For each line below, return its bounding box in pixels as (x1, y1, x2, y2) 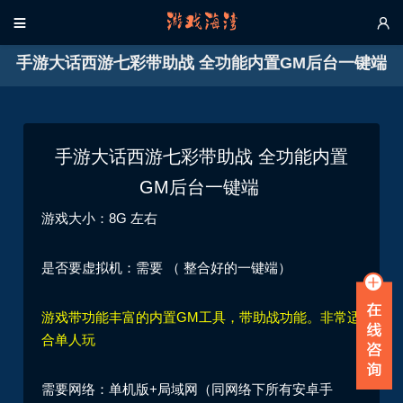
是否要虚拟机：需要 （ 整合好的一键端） (41, 259, 292, 275)
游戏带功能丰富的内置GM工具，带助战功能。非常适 (41, 309, 362, 325)
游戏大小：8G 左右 (41, 210, 158, 226)
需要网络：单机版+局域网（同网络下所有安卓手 (41, 381, 334, 397)
